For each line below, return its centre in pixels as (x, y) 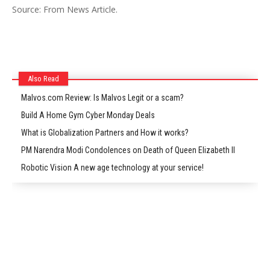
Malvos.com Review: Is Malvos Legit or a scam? (102, 98)
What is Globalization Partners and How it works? (105, 133)
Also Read (44, 79)
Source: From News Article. (65, 9)
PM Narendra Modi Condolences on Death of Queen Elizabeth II (128, 150)
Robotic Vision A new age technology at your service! (112, 168)
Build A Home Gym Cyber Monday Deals (88, 115)
